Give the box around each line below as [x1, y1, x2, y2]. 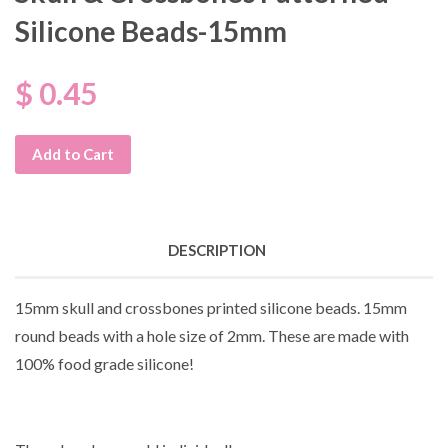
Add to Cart [32, 144, 114, 163]
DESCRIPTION [167, 240, 266, 259]
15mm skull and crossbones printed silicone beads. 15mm [15, 297, 407, 317]
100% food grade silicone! [15, 353, 194, 373]
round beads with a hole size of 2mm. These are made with [15, 325, 409, 345]
